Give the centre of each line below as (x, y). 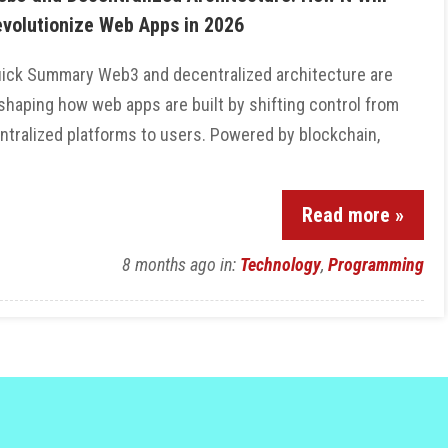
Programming (376, 264)
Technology (280, 264)
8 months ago (171, 264)
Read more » (353, 215)
